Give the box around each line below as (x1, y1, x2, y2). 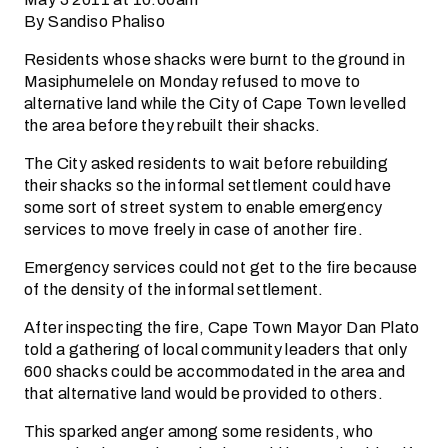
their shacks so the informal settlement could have (24, 173, 391, 198)
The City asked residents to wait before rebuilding (24, 151, 388, 176)
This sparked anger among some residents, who (24, 419, 374, 444)
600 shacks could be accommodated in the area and (24, 359, 406, 384)
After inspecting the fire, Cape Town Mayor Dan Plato (24, 315, 420, 340)
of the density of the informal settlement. (24, 277, 324, 302)
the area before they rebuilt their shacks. (24, 113, 321, 138)
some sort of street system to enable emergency (24, 195, 383, 220)
